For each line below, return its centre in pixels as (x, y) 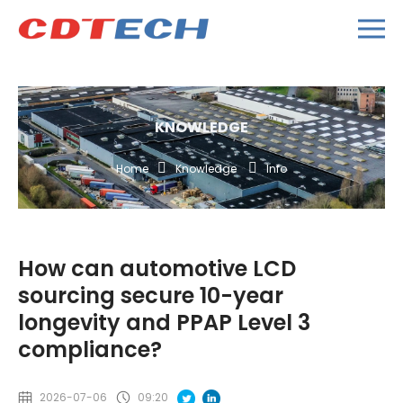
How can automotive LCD (157, 269)
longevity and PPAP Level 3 (164, 323)
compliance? (90, 350)
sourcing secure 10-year (151, 296)
